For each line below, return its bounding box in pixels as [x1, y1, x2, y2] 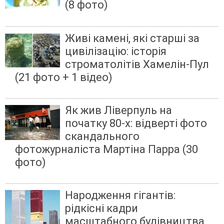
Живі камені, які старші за [65, 31, 199, 44]
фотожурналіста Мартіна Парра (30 [15, 142, 198, 155]
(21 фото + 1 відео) [15, 70, 112, 83]
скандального [65, 129, 139, 142]
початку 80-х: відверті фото [65, 116, 207, 129]
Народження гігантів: [65, 188, 175, 201]
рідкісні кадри [65, 201, 138, 214]
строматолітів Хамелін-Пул [65, 57, 209, 70]
